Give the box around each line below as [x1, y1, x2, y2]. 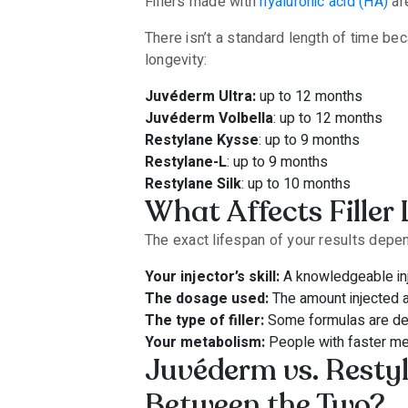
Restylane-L [145, 151, 227, 173]
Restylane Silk [145, 173, 241, 195]
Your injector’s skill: [145, 266, 280, 288]
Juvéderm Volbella [145, 107, 273, 129]
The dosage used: [145, 288, 269, 310]
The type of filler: [145, 310, 264, 331]
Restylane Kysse [145, 129, 259, 151]
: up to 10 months [241, 173, 351, 195]
